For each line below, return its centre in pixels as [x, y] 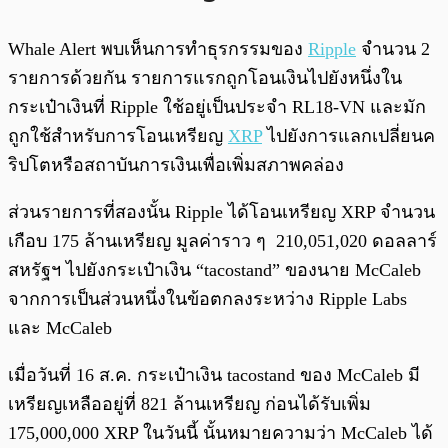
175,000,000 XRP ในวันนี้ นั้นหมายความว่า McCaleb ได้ [220, 433]
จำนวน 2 [393, 49]
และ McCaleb [62, 328]
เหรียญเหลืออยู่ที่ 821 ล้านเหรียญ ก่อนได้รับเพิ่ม [189, 404]
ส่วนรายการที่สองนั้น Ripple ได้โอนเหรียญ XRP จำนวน [221, 212]
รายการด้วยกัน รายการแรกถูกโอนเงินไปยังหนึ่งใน [205, 78]
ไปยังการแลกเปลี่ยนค [348, 136]
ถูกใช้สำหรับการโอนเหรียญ [118, 136]
